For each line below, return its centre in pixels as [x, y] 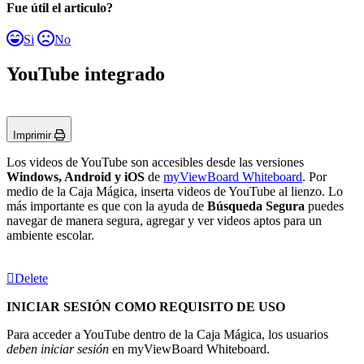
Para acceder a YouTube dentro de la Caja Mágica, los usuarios [167, 335]
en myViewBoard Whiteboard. [191, 349]
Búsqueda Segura [258, 206]
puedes [326, 206]
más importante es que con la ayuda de [107, 206]
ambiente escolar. [50, 236]
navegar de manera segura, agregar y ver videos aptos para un [164, 221]
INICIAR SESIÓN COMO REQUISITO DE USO [146, 307]
